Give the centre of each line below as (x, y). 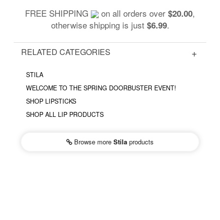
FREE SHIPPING (58, 13)
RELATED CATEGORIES (66, 52)
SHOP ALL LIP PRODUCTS (65, 114)
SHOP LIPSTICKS (51, 101)
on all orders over (133, 13)
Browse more (93, 141)
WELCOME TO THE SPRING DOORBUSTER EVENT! (101, 88)
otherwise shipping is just (99, 25)
